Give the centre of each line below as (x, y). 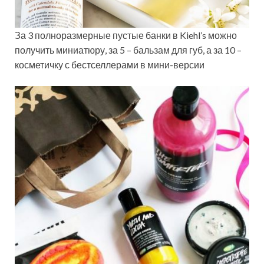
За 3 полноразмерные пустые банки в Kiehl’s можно (126, 35)
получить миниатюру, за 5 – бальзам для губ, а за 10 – (128, 49)
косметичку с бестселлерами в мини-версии (110, 64)
